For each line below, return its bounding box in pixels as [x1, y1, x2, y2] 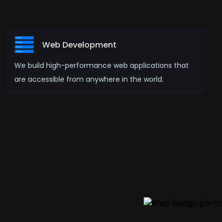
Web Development [42, 39, 117, 51]
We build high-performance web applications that [14, 60, 189, 70]
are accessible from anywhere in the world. [14, 74, 164, 84]
